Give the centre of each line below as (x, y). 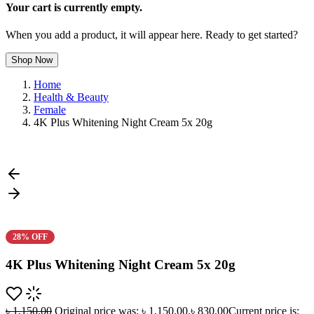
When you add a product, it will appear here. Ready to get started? (152, 35)
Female (50, 110)
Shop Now (32, 60)
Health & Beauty (71, 97)
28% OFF (30, 237)
